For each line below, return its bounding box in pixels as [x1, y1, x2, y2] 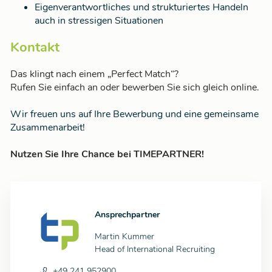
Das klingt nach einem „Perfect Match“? [10, 67, 178, 81]
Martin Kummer [95, 231, 154, 243]
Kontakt [10, 38, 59, 56]
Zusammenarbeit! [10, 121, 85, 135]
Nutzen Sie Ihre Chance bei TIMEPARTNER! [10, 148, 204, 161]
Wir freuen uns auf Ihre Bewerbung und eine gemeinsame [10, 107, 259, 121]
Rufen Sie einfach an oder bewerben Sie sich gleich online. [10, 81, 259, 95]
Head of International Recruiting [95, 243, 215, 256]
